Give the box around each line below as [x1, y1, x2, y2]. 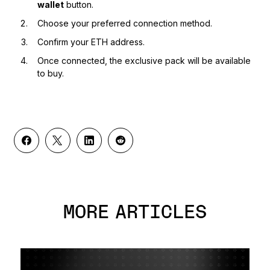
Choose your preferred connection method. [37, 18, 212, 29]
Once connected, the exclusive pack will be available [37, 55, 251, 66]
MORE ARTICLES [63, 203, 207, 223]
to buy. [37, 68, 64, 79]
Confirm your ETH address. [37, 37, 147, 48]
